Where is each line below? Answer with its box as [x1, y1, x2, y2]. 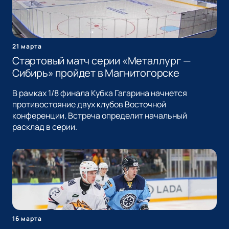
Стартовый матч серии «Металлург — [12, 54, 191, 68]
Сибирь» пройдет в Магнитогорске [12, 66, 179, 80]
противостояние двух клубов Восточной [12, 99, 166, 110]
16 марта [12, 214, 42, 223]
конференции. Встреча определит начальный [12, 110, 187, 122]
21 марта [12, 42, 42, 51]
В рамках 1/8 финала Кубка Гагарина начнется [12, 87, 187, 99]
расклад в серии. [12, 121, 77, 133]
